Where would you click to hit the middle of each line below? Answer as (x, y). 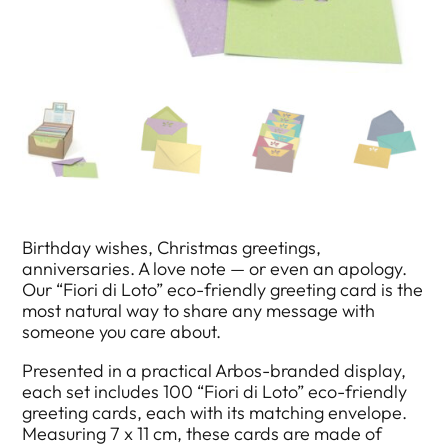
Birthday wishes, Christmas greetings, (172, 248)
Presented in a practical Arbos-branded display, (214, 371)
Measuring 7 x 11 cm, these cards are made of (202, 434)
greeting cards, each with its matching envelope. (215, 413)
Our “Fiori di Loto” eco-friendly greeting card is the (223, 290)
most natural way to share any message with (199, 311)
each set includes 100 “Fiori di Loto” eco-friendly (215, 392)
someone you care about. (122, 332)
